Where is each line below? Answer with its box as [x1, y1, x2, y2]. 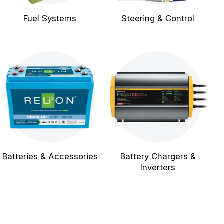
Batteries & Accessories [2, 151, 98, 161]
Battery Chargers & [120, 151, 196, 161]
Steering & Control [121, 13, 194, 23]
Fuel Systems [23, 13, 76, 23]
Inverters [140, 162, 175, 172]
